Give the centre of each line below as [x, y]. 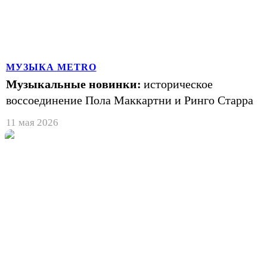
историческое [178, 84]
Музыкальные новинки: [74, 84]
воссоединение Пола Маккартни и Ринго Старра [130, 100]
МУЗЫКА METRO [51, 67]
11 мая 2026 [32, 122]
